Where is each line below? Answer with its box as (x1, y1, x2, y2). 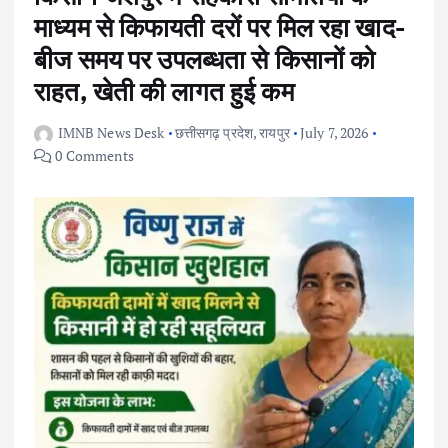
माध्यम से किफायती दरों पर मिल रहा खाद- (34, 9, 405, 44)
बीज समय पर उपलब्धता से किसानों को (34, 41, 376, 76)
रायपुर (259, 122, 290, 142)
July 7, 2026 (299, 122, 369, 142)
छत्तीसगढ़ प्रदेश (174, 122, 253, 142)
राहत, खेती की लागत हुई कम (34, 73, 294, 108)
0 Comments (52, 145, 134, 165)
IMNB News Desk (57, 122, 165, 142)
